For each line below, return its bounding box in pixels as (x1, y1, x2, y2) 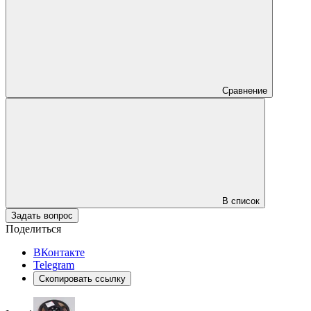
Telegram (33, 258, 74, 271)
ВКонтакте (33, 246, 85, 258)
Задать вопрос (11, 210, 73, 221)
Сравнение (222, 85, 267, 96)
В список (222, 195, 260, 206)
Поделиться (6, 222, 61, 235)
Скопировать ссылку (39, 273, 126, 284)
